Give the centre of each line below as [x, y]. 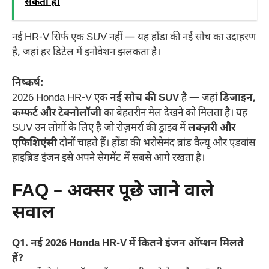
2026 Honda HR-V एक [61, 98]
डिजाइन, [238, 98]
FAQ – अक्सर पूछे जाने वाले [113, 192]
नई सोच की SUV [144, 98]
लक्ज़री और [212, 128]
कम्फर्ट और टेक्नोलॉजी [57, 113]
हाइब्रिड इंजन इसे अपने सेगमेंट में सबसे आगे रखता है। [108, 158]
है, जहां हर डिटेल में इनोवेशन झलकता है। [86, 53]
